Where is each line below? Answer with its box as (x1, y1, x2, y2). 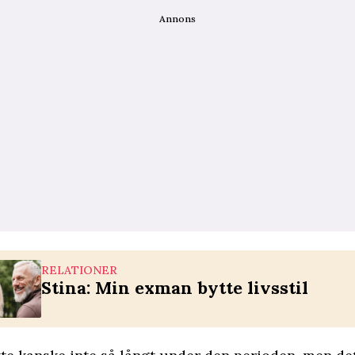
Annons (159, 13, 196, 25)
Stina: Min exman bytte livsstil (41, 277, 308, 300)
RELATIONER (41, 263, 117, 278)
